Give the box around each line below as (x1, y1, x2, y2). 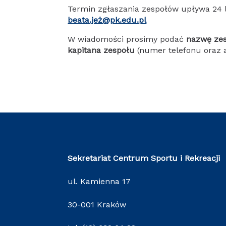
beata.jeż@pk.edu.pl (68, 15, 147, 25)
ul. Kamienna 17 (68, 177, 131, 187)
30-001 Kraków (68, 200, 127, 210)
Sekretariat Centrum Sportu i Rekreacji (68, 153, 220, 163)
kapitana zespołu (68, 45, 135, 55)
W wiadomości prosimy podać (68, 34, 187, 44)
